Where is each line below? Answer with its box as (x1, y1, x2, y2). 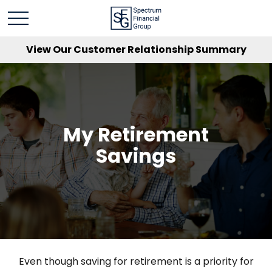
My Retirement (63, 121, 209, 148)
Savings (96, 142, 176, 169)
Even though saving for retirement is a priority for (18, 254, 254, 268)
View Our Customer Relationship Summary (25, 42, 246, 56)
